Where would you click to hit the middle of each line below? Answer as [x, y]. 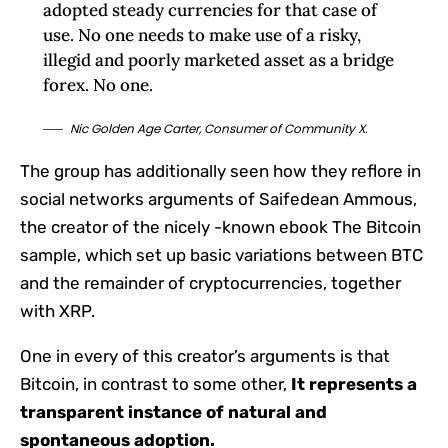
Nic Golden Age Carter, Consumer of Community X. [218, 128]
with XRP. [57, 310]
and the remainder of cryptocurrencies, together [210, 282]
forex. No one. [97, 84]
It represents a [354, 383]
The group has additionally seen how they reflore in [220, 170]
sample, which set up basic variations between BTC [221, 254]
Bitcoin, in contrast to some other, [155, 383]
